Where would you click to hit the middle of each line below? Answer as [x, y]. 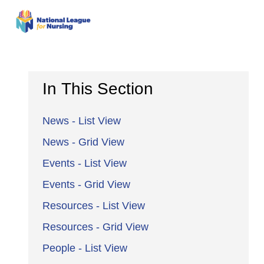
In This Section [98, 88]
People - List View [85, 248]
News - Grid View [83, 142]
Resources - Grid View [95, 227]
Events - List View [85, 163]
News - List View [82, 121]
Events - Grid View [86, 184]
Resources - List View [94, 205]
